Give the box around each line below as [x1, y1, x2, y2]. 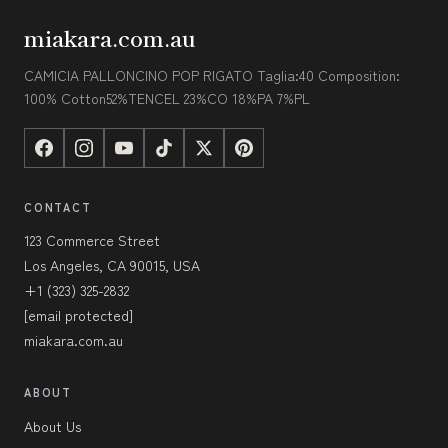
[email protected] [24, 305, 133, 326]
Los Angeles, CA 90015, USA [24, 255, 200, 276]
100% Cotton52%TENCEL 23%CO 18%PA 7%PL [24, 88, 310, 109]
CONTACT [24, 199, 92, 216]
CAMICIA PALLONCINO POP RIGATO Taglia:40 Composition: [24, 65, 400, 86]
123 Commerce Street [24, 230, 160, 251]
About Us [24, 416, 81, 437]
